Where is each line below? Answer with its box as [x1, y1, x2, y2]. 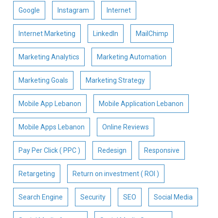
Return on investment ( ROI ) [72, 169, 159, 178]
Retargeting [18, 169, 55, 178]
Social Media [153, 193, 193, 201]
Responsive [144, 146, 180, 154]
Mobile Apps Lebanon [18, 123, 85, 131]
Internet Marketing [18, 29, 75, 37]
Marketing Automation [96, 53, 166, 61]
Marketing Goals [18, 76, 68, 84]
